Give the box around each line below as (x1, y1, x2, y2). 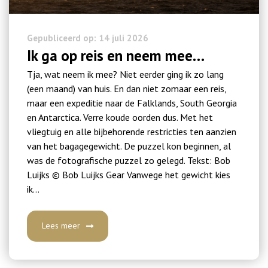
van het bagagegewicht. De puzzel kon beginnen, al (27, 139, 231, 152)
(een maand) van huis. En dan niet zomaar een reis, (27, 82, 226, 95)
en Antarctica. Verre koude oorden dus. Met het (27, 111, 213, 123)
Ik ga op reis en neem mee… (27, 45, 205, 65)
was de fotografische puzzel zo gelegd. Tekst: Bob (27, 154, 230, 166)
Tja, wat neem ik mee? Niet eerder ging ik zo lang (27, 68, 224, 80)
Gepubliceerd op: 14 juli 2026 (27, 32, 148, 44)
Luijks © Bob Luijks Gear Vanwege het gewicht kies (27, 168, 230, 181)
